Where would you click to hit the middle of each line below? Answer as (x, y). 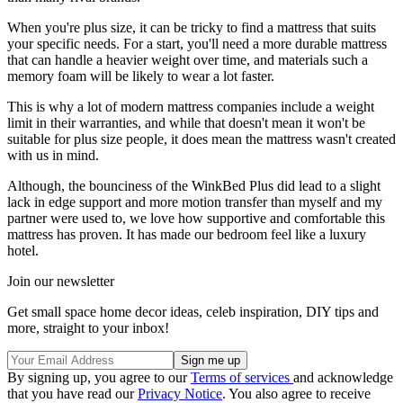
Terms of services (242, 377)
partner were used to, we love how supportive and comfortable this (196, 218)
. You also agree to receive (296, 393)
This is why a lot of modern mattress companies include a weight (191, 106)
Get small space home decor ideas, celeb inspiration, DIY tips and (193, 311)
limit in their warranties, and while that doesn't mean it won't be (186, 122)
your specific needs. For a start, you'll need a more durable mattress (197, 43)
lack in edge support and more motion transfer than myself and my (195, 201)
